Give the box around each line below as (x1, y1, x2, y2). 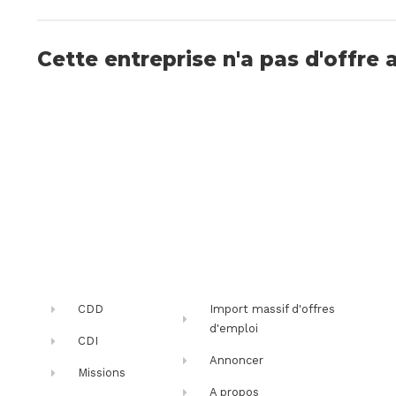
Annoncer (209, 354, 264, 368)
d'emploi (209, 322, 259, 336)
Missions (78, 366, 126, 380)
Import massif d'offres (209, 302, 336, 316)
